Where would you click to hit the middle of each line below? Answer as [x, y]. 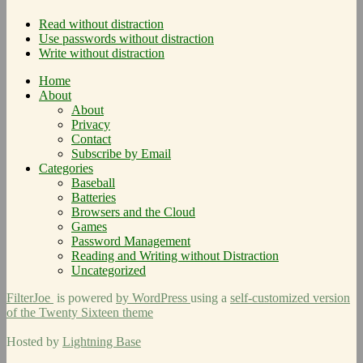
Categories [66, 169]
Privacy [91, 125]
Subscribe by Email [121, 154]
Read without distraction [101, 24]
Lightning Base [102, 342]
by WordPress [153, 298]
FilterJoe [30, 298]
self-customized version [290, 298]
